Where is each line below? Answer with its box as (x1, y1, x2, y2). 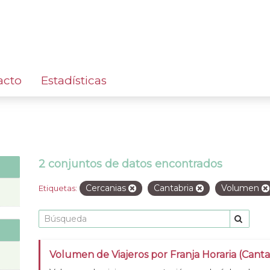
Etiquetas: (39, 183, 77, 193)
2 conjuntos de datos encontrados (39, 157, 222, 171)
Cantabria (154, 182, 196, 193)
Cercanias (86, 182, 128, 193)
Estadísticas (41, 73, 107, 87)
